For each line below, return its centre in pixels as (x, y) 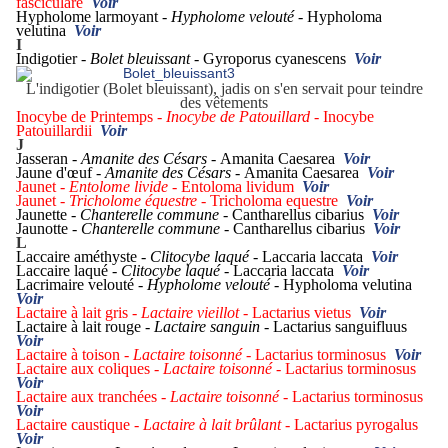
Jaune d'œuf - (60, 173)
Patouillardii (58, 131)
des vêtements (224, 103)
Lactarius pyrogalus (358, 425)
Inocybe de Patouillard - (244, 117)
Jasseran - (48, 159)
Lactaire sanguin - (213, 327)
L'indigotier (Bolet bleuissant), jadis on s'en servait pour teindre (224, 89)
